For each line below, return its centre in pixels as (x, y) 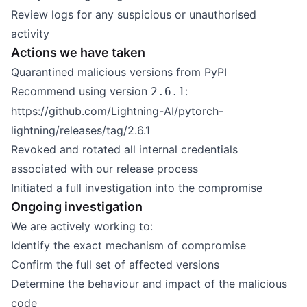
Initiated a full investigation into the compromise (137, 188)
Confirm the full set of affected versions (115, 265)
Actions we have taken (78, 52)
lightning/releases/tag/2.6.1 (81, 130)
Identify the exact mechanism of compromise (128, 245)
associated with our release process (105, 169)
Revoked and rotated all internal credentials (124, 149)
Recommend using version (81, 91)
